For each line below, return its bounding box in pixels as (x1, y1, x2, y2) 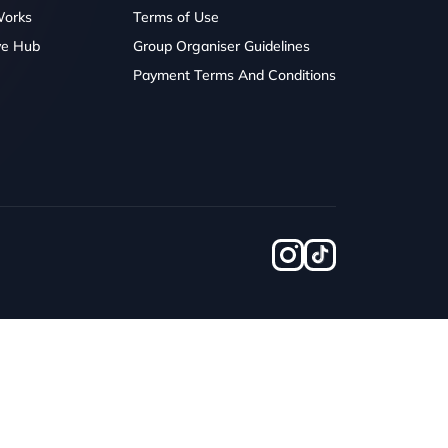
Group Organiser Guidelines (133, 36, 310, 55)
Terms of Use (133, 7, 219, 26)
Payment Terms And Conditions (133, 65, 336, 84)
